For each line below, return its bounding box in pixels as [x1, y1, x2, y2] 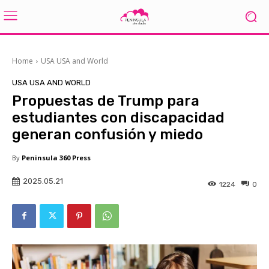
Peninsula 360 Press [22, 153, 91, 162]
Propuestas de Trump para [12, 92, 199, 109]
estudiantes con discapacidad [12, 109, 225, 126]
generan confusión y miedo [12, 126, 203, 143]
